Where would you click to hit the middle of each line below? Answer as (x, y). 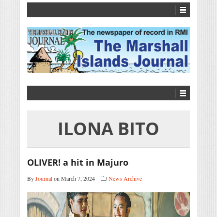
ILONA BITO (108, 129)
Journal (44, 178)
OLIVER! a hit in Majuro (78, 163)
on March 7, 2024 (74, 178)
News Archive (125, 178)
